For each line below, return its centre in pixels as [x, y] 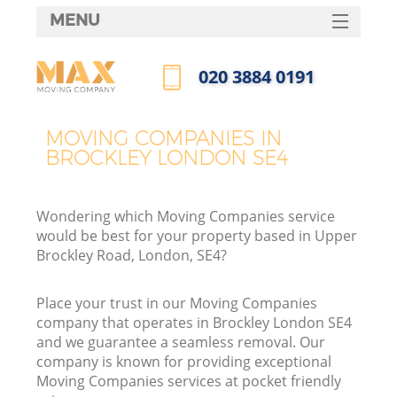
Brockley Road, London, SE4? [132, 256]
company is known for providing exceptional [184, 362]
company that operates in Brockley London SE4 [195, 323]
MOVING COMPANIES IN [164, 138]
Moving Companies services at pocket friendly [189, 381]
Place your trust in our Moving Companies [177, 304]
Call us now [201, 109]
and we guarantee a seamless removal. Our [181, 343]
